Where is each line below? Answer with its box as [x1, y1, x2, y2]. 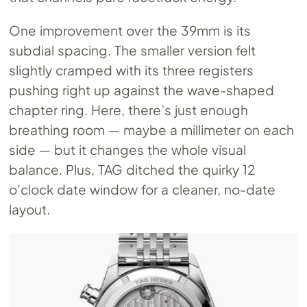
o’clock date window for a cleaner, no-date [9, 180, 275, 197]
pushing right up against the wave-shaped [9, 81, 274, 98]
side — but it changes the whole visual [9, 140, 246, 158]
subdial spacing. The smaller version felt [9, 41, 256, 58]
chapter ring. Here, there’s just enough [9, 101, 248, 118]
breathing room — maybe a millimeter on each [9, 121, 294, 138]
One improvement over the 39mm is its [9, 21, 251, 38]
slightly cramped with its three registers [9, 61, 254, 78]
